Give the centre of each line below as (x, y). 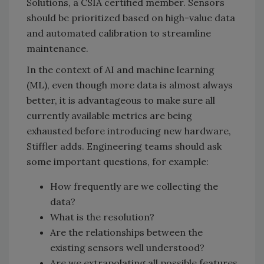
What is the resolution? (102, 217)
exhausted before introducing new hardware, (129, 131)
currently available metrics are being (109, 116)
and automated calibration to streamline (119, 33)
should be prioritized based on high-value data (131, 18)
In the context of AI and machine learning (121, 70)
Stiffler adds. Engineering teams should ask (124, 146)
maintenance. (57, 49)
